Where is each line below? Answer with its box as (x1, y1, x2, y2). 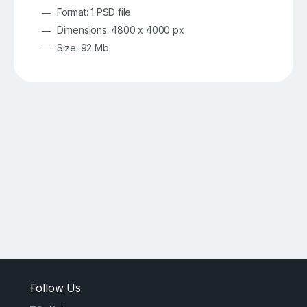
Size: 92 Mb (56, 42, 109, 54)
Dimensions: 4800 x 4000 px (56, 24, 184, 36)
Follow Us (29, 280, 81, 295)
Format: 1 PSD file (56, 6, 132, 19)
